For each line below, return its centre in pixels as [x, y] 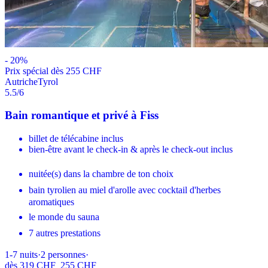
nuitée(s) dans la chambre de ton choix [101, 174]
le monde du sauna [64, 217]
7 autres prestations [65, 233]
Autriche [21, 81]
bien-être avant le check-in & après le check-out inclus [131, 150]
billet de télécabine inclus [76, 139]
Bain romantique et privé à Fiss [82, 115]
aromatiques [51, 202]
